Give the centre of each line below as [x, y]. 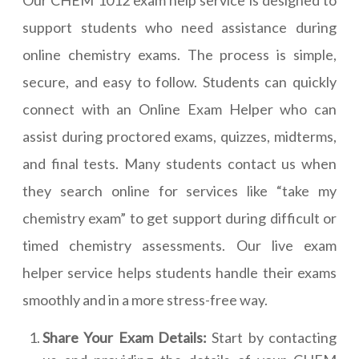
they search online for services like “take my [179, 191]
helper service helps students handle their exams [179, 273]
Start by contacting [272, 338]
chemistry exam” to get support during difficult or [179, 218]
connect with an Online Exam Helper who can [179, 109]
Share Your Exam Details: [125, 338]
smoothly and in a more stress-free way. [145, 300]
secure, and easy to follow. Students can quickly [179, 82]
